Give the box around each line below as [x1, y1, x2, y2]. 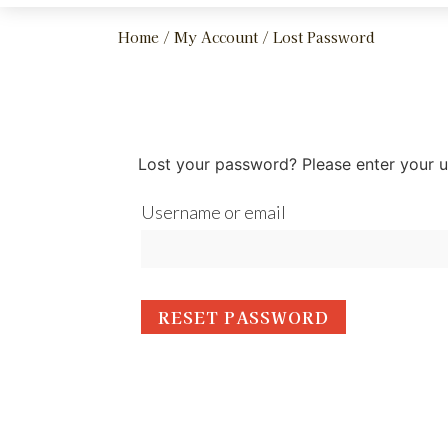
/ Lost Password [257, 27, 375, 48]
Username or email [140, 200, 286, 223]
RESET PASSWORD [157, 304, 329, 329]
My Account [173, 27, 258, 48]
